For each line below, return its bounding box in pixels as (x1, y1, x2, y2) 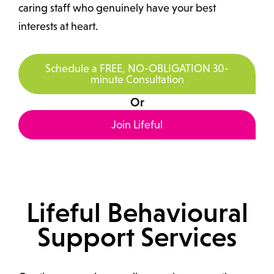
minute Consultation (90, 73, 184, 86)
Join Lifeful (111, 119, 163, 131)
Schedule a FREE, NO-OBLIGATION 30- (45, 62, 229, 75)
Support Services (37, 221, 237, 253)
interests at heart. (18, 20, 98, 33)
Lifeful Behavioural (26, 197, 248, 229)
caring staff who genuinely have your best (18, 2, 216, 15)
